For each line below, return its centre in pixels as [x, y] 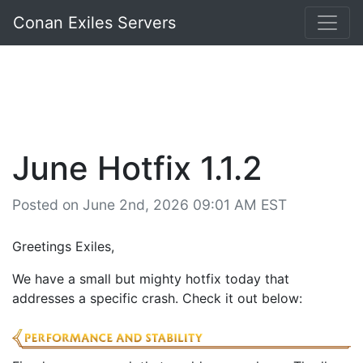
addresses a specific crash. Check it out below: [157, 298]
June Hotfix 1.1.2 [137, 168]
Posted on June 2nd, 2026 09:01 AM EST [149, 205]
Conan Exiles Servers [94, 23]
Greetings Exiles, [63, 246]
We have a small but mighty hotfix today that [151, 279]
